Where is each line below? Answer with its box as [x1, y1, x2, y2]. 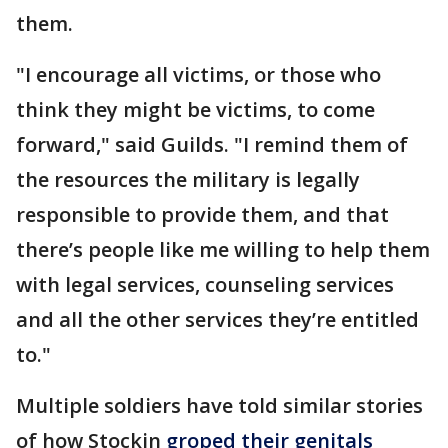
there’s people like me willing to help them [16, 236, 430, 263]
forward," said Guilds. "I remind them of [16, 131, 408, 158]
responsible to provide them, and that [16, 201, 389, 228]
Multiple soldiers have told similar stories [16, 392, 423, 419]
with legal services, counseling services [16, 271, 394, 298]
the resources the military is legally [16, 166, 360, 193]
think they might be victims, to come [16, 96, 375, 123]
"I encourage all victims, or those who [16, 61, 381, 88]
